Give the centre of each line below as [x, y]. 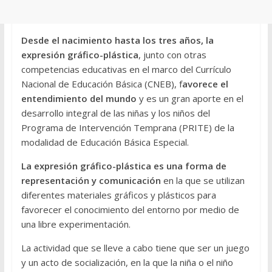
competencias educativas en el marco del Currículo [126, 70]
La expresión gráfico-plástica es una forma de [124, 166]
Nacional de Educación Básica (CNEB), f [101, 84]
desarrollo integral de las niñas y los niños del [115, 113]
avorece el [205, 84]
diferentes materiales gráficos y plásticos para [118, 195]
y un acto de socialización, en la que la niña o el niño [127, 263]
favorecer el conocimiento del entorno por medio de [130, 210]
